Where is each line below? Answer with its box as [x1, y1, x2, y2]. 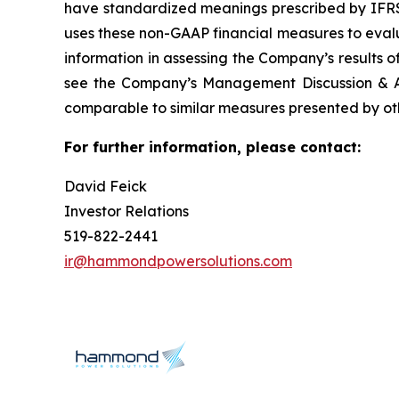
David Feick [64, 177, 147, 196]
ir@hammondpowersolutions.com [64, 252, 292, 271]
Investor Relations [64, 202, 189, 221]
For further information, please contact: [64, 138, 361, 157]
